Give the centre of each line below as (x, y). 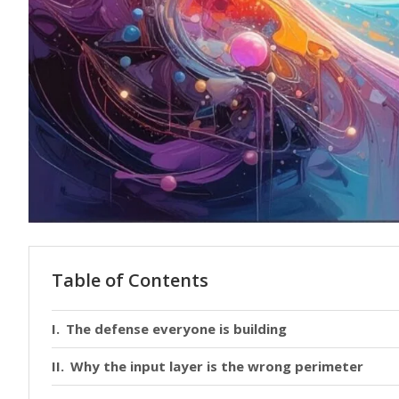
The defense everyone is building (176, 328)
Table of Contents (130, 280)
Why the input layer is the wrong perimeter (217, 366)
